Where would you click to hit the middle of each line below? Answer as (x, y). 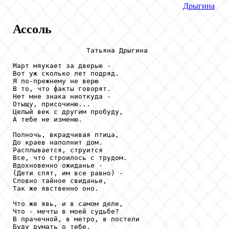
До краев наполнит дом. (58, 142)
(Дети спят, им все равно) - (68, 173)
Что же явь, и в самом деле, (68, 203)
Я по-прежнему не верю (56, 81)
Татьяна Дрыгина (80, 50)
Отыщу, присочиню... (52, 104)
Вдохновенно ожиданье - (58, 165)
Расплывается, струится (58, 150)
